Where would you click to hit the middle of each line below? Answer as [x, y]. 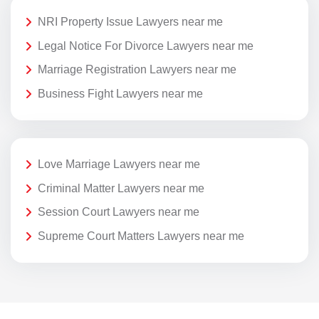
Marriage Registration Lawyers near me [137, 70]
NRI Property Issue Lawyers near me [130, 22]
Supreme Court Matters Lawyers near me [141, 236]
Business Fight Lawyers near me [120, 93]
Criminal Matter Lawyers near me [121, 188]
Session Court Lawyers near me [119, 212]
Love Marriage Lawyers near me [119, 164]
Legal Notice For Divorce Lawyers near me [146, 46]
